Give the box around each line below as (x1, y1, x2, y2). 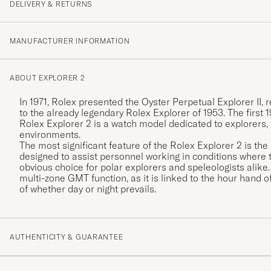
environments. (19, 128, 80, 141)
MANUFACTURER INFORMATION (10, 36, 130, 46)
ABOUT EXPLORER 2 (10, 73, 85, 83)
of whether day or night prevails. (19, 183, 156, 195)
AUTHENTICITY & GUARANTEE (10, 232, 123, 242)
